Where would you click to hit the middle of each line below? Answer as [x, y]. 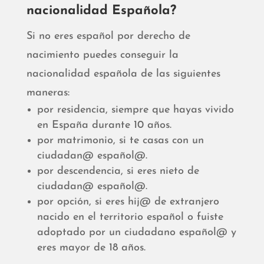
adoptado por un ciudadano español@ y [136, 233]
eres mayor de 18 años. [91, 248]
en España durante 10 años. [104, 126]
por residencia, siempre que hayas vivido [135, 110]
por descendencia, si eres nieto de [118, 171]
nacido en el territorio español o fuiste [130, 217]
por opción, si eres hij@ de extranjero [128, 202]
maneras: [48, 93]
